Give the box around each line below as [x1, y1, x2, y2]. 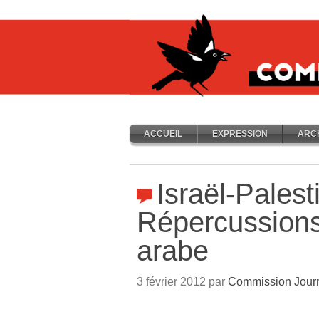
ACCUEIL [144, 129, 182, 139]
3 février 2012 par [137, 276, 228, 288]
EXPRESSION [212, 129, 268, 139]
